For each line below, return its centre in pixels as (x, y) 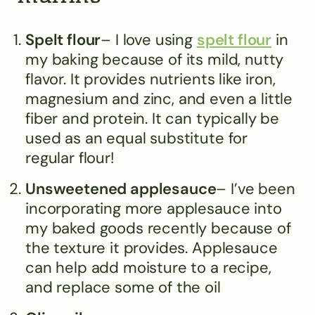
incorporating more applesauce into (154, 208)
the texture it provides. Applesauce (152, 247)
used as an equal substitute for (137, 138)
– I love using (149, 39)
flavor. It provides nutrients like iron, (150, 79)
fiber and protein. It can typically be (152, 118)
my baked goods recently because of (158, 228)
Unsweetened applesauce (121, 188)
